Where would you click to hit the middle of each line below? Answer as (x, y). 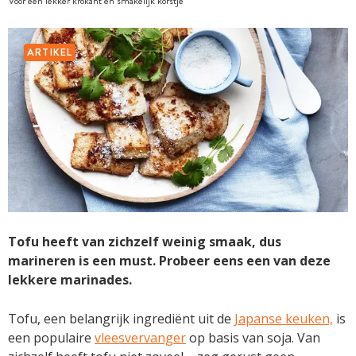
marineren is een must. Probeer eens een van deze (169, 260)
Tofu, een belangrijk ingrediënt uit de (121, 318)
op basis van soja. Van (253, 337)
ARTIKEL (50, 52)
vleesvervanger (140, 337)
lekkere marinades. (70, 279)
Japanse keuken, (284, 318)
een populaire (51, 337)
